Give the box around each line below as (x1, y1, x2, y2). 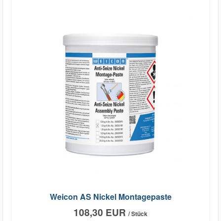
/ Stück (128, 209, 147, 219)
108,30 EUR (74, 205, 128, 220)
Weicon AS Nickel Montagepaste (49, 191, 172, 203)
